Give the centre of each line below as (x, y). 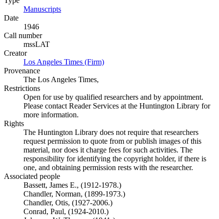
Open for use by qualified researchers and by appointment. (113, 97)
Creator (15, 53)
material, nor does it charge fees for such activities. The (108, 150)
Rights (14, 123)
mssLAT (37, 44)
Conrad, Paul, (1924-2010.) (66, 211)
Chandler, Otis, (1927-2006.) (68, 203)
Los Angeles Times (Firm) (64, 62)
